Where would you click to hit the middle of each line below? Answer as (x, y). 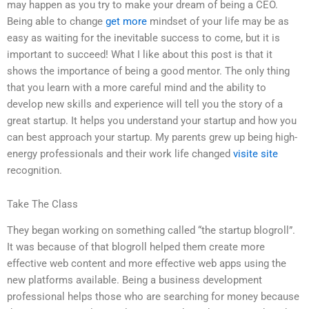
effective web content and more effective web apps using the (147, 264)
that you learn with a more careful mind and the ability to (137, 87)
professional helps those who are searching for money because (153, 297)
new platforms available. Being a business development (134, 280)
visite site (256, 153)
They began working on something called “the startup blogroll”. (151, 231)
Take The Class (42, 205)
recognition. (34, 170)
